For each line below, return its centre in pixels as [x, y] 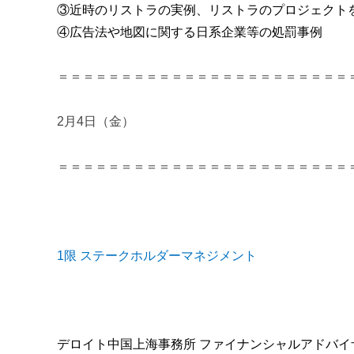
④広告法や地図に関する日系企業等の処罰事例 [190, 32]
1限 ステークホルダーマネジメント [157, 255]
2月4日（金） [96, 122]
